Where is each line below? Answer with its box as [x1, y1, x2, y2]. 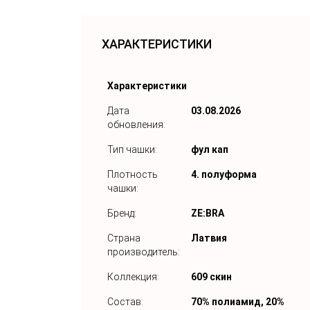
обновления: [107, 118, 165, 130]
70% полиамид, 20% [191, 295, 284, 307]
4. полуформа [191, 168, 257, 180]
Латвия [191, 232, 227, 244]
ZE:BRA [191, 207, 224, 219]
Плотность [107, 168, 158, 180]
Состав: [107, 295, 143, 307]
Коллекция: [107, 271, 159, 282]
